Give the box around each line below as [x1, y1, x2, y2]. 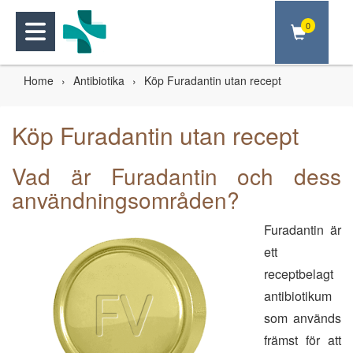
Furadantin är [264, 221, 341, 239]
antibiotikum [264, 287, 332, 305]
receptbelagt [264, 265, 333, 283]
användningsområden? [12, 184, 240, 215]
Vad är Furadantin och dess [12, 160, 341, 191]
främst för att [264, 331, 341, 349]
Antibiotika [73, 72, 124, 88]
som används [264, 309, 341, 327]
